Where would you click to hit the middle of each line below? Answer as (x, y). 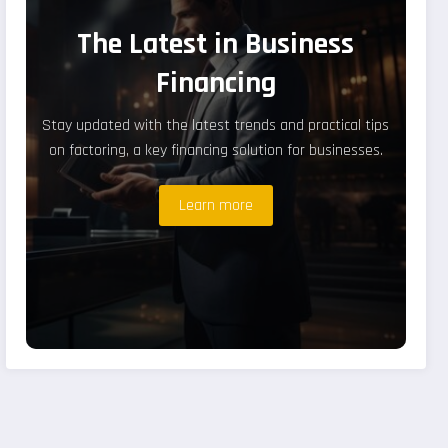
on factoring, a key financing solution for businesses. (215, 151)
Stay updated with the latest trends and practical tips (216, 126)
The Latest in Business (216, 44)
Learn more (215, 206)
